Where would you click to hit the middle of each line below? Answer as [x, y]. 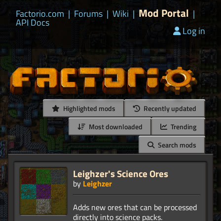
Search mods [176, 145]
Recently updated [169, 109]
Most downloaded [115, 127]
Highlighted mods [89, 109]
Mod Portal [164, 13]
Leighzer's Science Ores [121, 174]
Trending [183, 127]
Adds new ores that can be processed [135, 207]
